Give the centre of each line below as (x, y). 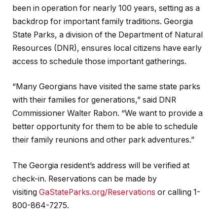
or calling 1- (178, 192)
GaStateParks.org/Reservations (97, 192)
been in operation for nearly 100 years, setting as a (106, 8)
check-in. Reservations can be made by (85, 179)
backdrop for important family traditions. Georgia (103, 21)
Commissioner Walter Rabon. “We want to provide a (108, 113)
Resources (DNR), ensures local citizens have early (107, 48)
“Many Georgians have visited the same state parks (106, 87)
